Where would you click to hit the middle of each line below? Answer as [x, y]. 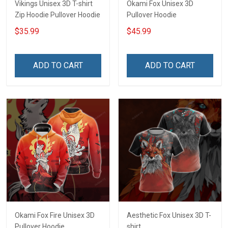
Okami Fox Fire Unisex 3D [55, 215]
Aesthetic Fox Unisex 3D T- [169, 215]
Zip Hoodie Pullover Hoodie [58, 15]
